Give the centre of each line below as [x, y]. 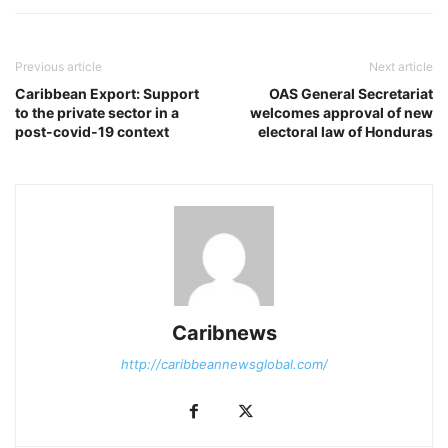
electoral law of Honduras [345, 131]
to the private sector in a [97, 112]
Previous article [58, 66]
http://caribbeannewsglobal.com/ [224, 363]
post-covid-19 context [92, 131]
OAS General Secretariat [351, 93]
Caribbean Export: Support [107, 93]
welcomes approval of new [341, 112]
